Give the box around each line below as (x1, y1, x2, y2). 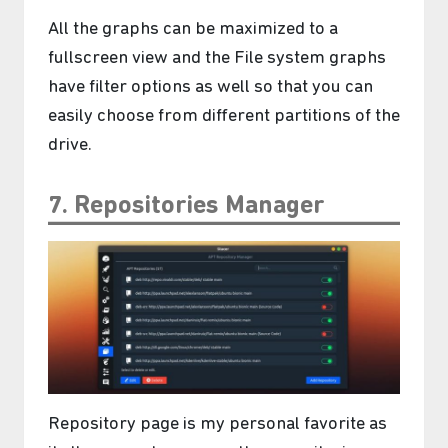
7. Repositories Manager (48, 193, 325, 219)
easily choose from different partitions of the (48, 106, 400, 126)
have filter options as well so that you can (48, 77, 373, 97)
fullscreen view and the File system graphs (48, 48, 386, 68)
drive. (48, 135, 92, 155)
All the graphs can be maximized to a (48, 19, 338, 39)
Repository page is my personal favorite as (48, 415, 387, 435)
